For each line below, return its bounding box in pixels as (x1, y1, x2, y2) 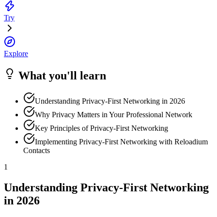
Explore (4, 49, 28, 58)
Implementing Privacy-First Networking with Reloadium (35, 137, 208, 146)
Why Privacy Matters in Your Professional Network (35, 110, 192, 119)
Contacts (23, 146, 50, 155)
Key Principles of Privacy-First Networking (35, 124, 168, 132)
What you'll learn (15, 69, 106, 82)
